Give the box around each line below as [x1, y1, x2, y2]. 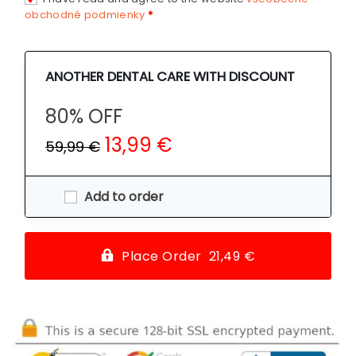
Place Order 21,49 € [122, 246, 256, 265]
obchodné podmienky [25, 7, 145, 23]
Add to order [84, 187, 164, 206]
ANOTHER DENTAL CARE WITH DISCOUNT [45, 67, 295, 86]
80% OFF [45, 103, 122, 130]
